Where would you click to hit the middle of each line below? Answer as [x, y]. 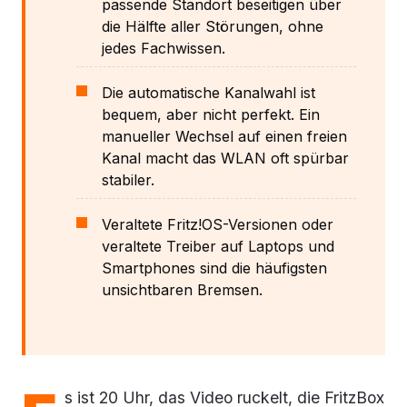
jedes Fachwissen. [164, 48]
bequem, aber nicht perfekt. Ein [211, 114]
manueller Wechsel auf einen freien [224, 136]
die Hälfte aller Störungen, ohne [213, 26]
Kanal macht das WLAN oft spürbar [225, 158]
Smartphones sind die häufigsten [214, 268]
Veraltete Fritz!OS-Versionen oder [218, 224]
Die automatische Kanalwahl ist [208, 92]
